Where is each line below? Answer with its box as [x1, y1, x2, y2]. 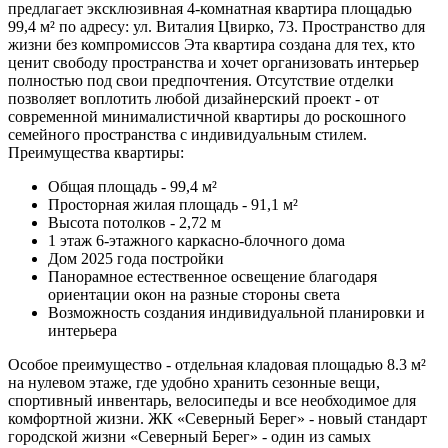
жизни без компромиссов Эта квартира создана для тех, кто [8, 35, 415, 53]
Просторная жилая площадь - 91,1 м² [48, 195, 298, 213]
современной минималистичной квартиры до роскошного [8, 107, 406, 125]
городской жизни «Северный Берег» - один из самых [8, 427, 371, 445]
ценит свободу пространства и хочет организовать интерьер [8, 53, 419, 71]
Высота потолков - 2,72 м [48, 213, 221, 231]
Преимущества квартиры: [8, 143, 184, 161]
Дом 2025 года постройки [48, 249, 224, 267]
